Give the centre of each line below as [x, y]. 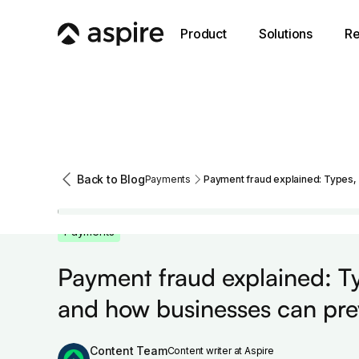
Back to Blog [111, 179]
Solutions [286, 34]
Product [204, 34]
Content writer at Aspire [220, 350]
